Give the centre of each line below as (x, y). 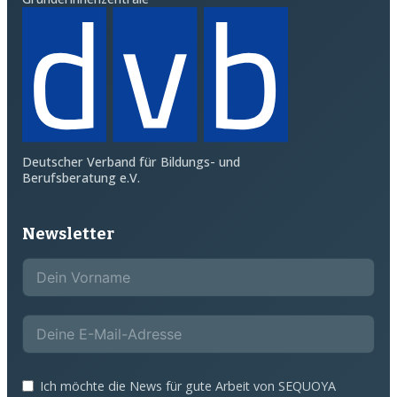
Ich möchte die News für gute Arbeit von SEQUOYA (187, 385)
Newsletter (68, 234)
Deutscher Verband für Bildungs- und (131, 161)
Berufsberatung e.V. (81, 177)
